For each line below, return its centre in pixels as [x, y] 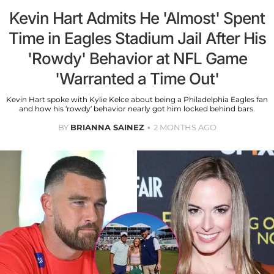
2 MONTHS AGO [185, 128]
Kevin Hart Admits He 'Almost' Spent [137, 18]
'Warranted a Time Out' [137, 79]
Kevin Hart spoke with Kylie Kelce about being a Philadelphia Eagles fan [137, 100]
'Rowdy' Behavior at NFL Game [137, 59]
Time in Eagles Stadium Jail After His [137, 39]
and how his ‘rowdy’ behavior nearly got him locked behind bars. [137, 109]
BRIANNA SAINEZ [107, 128]
